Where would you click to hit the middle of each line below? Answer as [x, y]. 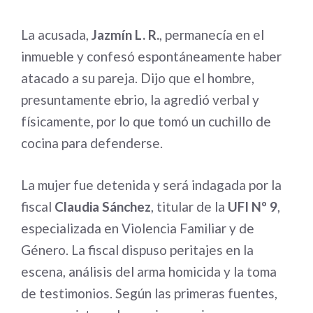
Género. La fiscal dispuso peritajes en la [137, 249]
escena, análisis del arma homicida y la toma [149, 271]
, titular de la [189, 206]
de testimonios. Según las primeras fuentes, [149, 293]
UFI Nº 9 [253, 206]
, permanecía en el [212, 35]
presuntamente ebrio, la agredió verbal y [140, 100]
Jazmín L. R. [125, 35]
